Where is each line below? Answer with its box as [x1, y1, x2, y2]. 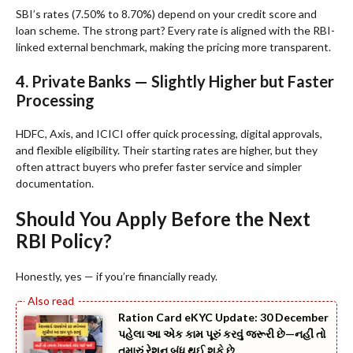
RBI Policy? [16, 229, 112, 253]
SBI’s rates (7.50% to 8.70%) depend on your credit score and [16, 7, 317, 21]
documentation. [16, 176, 94, 191]
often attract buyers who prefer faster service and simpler [16, 160, 302, 174]
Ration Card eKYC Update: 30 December [118, 310, 329, 325]
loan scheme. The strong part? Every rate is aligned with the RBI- [16, 24, 335, 38]
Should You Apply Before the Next [16, 207, 310, 231]
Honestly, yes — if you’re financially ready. [16, 269, 217, 284]
